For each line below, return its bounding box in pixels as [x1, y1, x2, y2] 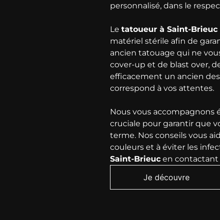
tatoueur [121, 24, 157, 34]
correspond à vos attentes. [110, 83, 214, 93]
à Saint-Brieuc [157, 24, 218, 34]
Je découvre [143, 172, 190, 182]
